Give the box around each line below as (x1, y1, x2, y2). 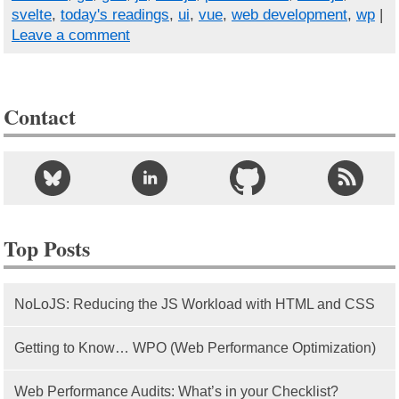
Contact (4, 100, 77, 132)
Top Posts (4, 232, 91, 264)
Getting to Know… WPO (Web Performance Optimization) (14, 339, 377, 355)
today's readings (60, 6, 169, 24)
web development (231, 6, 347, 24)
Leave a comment (11, 27, 130, 45)
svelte (11, 6, 52, 24)
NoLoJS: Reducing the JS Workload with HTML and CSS (14, 296, 376, 312)
